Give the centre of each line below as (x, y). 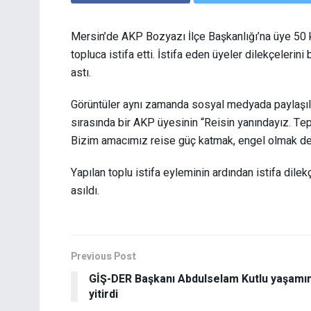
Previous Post (103, 256)
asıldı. (85, 191)
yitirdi (103, 294)
